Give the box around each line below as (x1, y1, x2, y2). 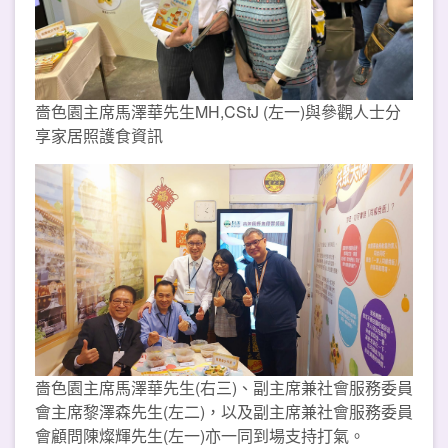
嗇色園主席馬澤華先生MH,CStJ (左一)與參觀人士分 (35, 99, 401, 123)
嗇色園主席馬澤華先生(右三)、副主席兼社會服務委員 (35, 376, 413, 400)
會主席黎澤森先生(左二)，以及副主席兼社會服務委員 (35, 400, 413, 424)
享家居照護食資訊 (35, 123, 163, 147)
